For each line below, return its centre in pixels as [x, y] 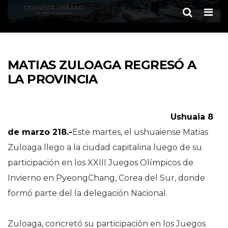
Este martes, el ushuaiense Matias [140, 132]
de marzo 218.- [40, 132]
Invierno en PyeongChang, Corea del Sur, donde [106, 178]
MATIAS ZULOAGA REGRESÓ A [102, 65]
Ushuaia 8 [192, 117]
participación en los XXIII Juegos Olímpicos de [101, 163]
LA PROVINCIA [53, 79]
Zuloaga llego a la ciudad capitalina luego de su [105, 147]
